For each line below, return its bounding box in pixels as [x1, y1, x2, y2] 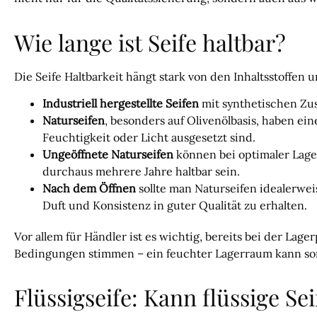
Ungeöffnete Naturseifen [42, 146, 173, 161]
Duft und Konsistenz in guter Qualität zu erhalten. [42, 197, 307, 212]
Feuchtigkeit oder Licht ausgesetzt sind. [42, 129, 255, 144]
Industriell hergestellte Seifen [42, 96, 199, 110]
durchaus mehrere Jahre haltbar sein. [42, 163, 240, 178]
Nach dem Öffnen [42, 180, 136, 195]
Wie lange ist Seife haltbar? [14, 26, 286, 57]
